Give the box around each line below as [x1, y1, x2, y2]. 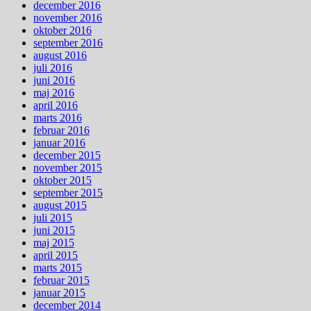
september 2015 [33, 186, 103, 199]
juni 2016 [33, 74, 75, 86]
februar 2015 [33, 274, 90, 286]
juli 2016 [33, 61, 72, 74]
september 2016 [33, 36, 103, 49]
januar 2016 [33, 136, 85, 149]
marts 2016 [33, 111, 82, 124]
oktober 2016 [33, 24, 92, 36]
